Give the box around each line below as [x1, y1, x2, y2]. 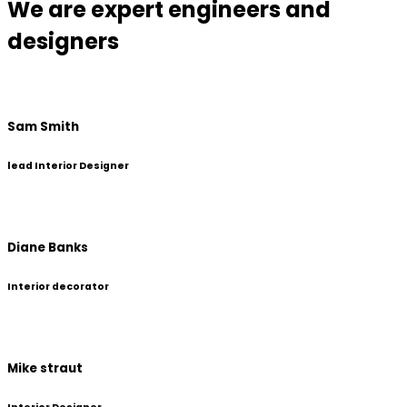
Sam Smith [7, 117, 79, 135]
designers [7, 25, 119, 56]
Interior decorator [7, 279, 109, 293]
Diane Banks [7, 238, 88, 256]
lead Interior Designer [7, 158, 129, 173]
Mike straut [7, 360, 83, 378]
